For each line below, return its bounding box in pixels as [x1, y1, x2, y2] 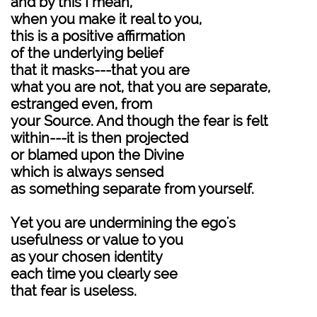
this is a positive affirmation [11, 28, 185, 45]
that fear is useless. [11, 282, 137, 299]
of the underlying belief [11, 45, 163, 62]
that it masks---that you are [11, 62, 190, 79]
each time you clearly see [11, 265, 178, 282]
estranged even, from [11, 96, 152, 113]
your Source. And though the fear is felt [11, 113, 268, 129]
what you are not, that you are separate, [11, 79, 270, 96]
